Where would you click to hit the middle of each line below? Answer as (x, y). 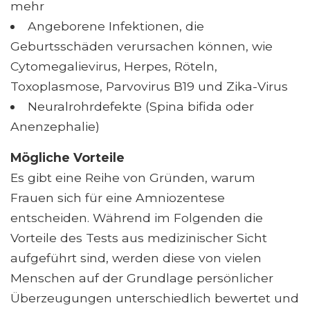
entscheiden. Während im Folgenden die (137, 217)
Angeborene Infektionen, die (116, 26)
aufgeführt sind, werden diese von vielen (136, 257)
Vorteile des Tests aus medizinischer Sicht (139, 237)
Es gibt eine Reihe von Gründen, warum (133, 177)
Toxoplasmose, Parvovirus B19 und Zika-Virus (149, 86)
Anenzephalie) (55, 126)
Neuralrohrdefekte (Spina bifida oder (140, 106)
